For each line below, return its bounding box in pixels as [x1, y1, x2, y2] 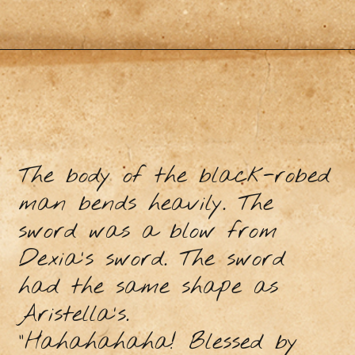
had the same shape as [17, 272, 278, 303]
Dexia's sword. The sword [17, 244, 285, 276]
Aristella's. [17, 300, 129, 331]
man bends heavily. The [17, 189, 273, 220]
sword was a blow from [17, 216, 277, 248]
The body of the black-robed [17, 161, 330, 193]
